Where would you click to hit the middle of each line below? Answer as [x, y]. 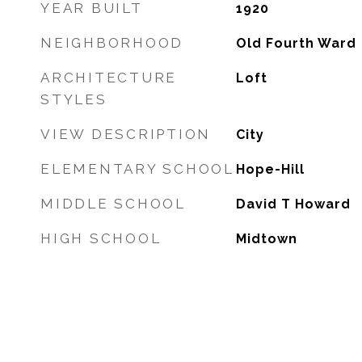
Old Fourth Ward [296, 43]
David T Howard [293, 204]
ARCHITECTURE [109, 78]
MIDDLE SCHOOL [113, 204]
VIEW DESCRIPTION [126, 134]
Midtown [266, 239]
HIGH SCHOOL [101, 238]
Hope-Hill [270, 169]
